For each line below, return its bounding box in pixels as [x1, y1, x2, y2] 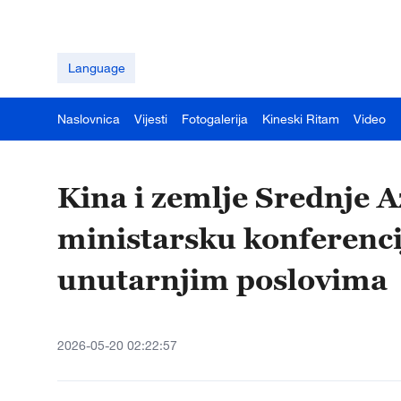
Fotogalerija [182, 111, 248, 126]
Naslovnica [57, 111, 120, 126]
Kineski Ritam [262, 111, 339, 126]
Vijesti [134, 111, 167, 126]
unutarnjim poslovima [57, 262, 388, 296]
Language [67, 60, 125, 75]
